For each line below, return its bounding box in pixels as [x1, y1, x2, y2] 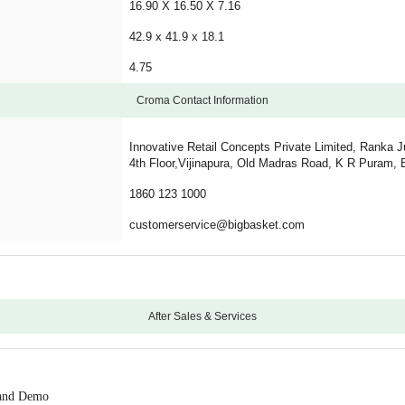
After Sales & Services [148, 310, 257, 323]
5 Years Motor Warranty [129, 372, 253, 386]
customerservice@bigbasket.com [129, 218, 305, 231]
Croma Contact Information [137, 94, 268, 107]
